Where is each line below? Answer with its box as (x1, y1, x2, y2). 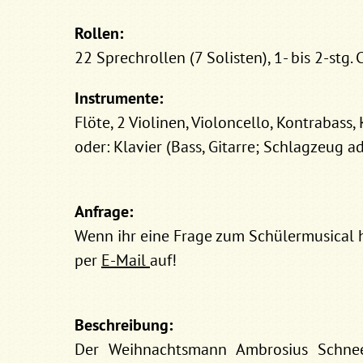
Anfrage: (75, 201, 133, 222)
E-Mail (101, 250, 150, 271)
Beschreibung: (75, 314, 173, 335)
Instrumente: (75, 88, 163, 109)
